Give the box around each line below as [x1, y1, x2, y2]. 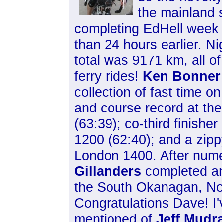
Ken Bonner [143, 68, 221, 84]
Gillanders [74, 164, 141, 179]
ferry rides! [74, 68, 143, 84]
